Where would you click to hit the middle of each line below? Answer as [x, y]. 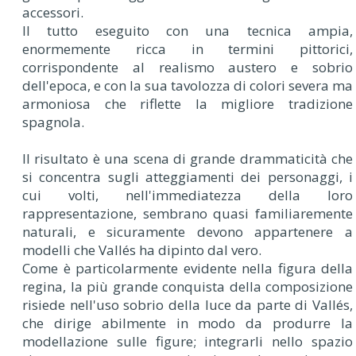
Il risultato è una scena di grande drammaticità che [188, 158]
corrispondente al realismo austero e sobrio [188, 67]
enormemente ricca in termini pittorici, [188, 48]
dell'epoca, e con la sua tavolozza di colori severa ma [188, 85]
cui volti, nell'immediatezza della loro [188, 195]
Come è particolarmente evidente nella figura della [188, 268]
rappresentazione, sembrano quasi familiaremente [188, 213]
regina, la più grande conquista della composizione [188, 286]
